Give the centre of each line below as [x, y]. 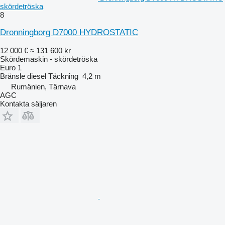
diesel [37, 76]
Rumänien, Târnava [43, 86]
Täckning [63, 76]
